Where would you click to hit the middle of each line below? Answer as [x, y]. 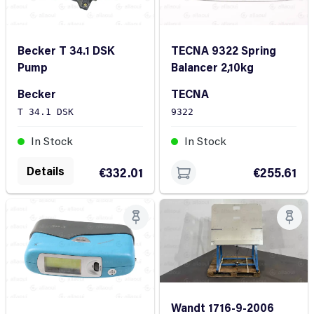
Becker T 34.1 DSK [66, 50]
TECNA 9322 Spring [224, 50]
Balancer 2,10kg [212, 67]
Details [46, 171]
